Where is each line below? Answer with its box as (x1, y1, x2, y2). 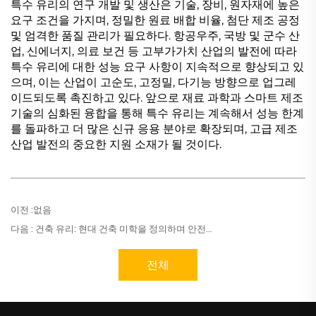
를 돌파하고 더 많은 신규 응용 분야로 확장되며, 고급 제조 (11, 122, 298, 136)
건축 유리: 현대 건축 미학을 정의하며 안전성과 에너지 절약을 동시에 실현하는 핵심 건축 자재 (33, 223, 206, 235)
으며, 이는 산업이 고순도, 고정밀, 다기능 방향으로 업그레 (11, 75, 296, 90)
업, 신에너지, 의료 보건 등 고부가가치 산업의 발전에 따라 (11, 44, 297, 59)
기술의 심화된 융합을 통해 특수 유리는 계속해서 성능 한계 (11, 107, 304, 121)
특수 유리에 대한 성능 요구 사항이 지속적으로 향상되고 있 (11, 60, 304, 74)
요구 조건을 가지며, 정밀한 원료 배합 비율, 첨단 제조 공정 (11, 13, 300, 28)
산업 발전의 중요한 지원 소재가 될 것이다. (11, 138, 221, 152)
